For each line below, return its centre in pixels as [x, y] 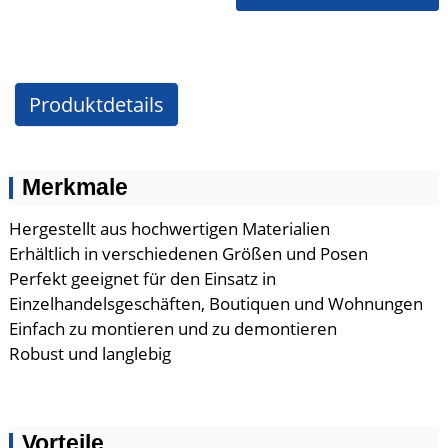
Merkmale [74, 187]
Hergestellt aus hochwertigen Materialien [169, 228]
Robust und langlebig [89, 353]
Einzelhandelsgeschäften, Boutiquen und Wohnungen [215, 303]
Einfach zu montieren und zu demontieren [172, 328]
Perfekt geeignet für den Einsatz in [142, 278]
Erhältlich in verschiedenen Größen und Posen [188, 253]
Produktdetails [96, 104]
